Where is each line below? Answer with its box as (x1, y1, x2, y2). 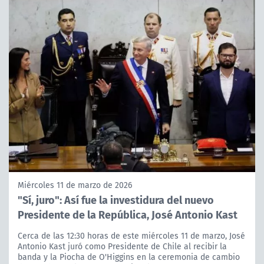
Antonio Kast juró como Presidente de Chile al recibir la (18, 240, 227, 253)
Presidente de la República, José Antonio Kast (18, 206, 237, 223)
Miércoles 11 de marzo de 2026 (18, 179, 132, 192)
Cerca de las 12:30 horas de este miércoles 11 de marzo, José (18, 230, 245, 242)
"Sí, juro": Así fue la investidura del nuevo (18, 192, 214, 208)
